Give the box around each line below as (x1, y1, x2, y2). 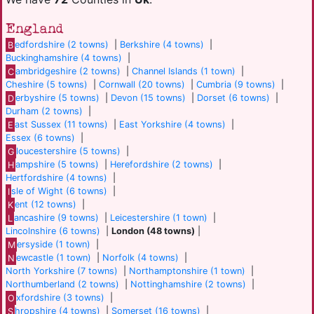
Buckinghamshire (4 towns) (6, 53, 122, 64)
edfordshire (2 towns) (15, 39, 109, 50)
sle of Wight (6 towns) (11, 186, 108, 197)
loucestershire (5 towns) (16, 146, 121, 157)
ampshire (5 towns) (15, 159, 100, 170)
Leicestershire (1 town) (110, 212, 208, 224)
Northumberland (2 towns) (6, 279, 119, 290)
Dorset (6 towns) (197, 93, 271, 104)
